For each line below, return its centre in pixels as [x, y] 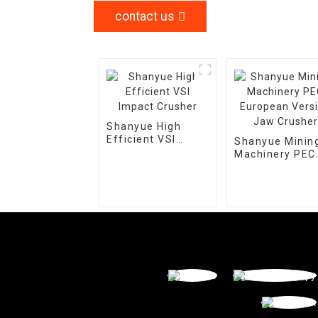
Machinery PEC [275, 154]
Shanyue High [144, 126]
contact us [145, 16]
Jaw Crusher [269, 180]
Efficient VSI [142, 139]
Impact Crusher [149, 152]
